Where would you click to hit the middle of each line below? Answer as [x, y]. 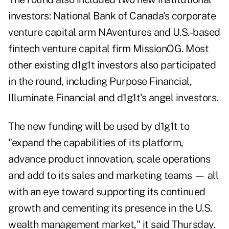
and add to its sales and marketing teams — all [113, 176]
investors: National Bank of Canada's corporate [112, 16]
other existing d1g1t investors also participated [112, 65]
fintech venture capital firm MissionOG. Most [108, 49]
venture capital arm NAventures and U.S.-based [114, 32]
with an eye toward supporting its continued [107, 192]
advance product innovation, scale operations [109, 159]
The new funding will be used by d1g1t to [99, 127]
